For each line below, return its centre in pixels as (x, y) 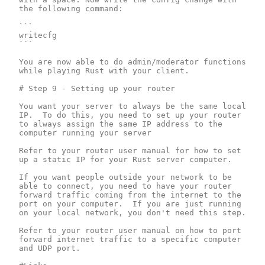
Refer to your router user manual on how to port (130, 230)
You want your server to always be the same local (132, 106)
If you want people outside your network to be (125, 177)
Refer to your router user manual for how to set (130, 150)
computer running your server (85, 132)
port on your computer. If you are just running (130, 203)
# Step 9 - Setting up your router (97, 88)
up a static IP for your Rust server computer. (125, 159)
